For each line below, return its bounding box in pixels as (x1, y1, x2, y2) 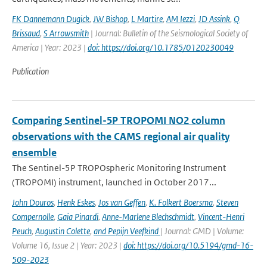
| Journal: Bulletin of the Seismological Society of (89, 27, 248, 39)
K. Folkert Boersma (149, 197, 213, 208)
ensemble (12, 146, 57, 159)
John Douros (12, 197, 54, 208)
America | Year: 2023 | (12, 42, 88, 53)
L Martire (131, 13, 163, 24)
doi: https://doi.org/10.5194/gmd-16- (123, 240, 253, 251)
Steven (216, 197, 238, 208)
